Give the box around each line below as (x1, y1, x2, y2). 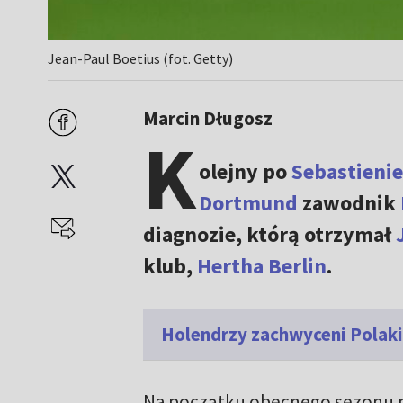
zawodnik (297, 189, 400, 218)
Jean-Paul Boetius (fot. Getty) (48, 49, 234, 68)
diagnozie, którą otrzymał (142, 220, 396, 249)
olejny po (198, 157, 291, 186)
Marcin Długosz (142, 106, 273, 131)
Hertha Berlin (196, 252, 327, 281)
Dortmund (198, 189, 298, 218)
